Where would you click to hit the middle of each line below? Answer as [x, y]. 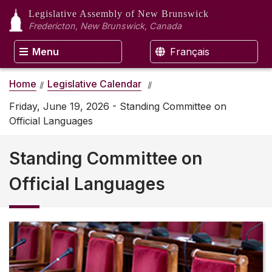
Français [188, 52]
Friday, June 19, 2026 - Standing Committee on [118, 106]
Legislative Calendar [94, 83]
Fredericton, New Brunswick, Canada [105, 26]
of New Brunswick [167, 14]
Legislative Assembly [77, 14]
